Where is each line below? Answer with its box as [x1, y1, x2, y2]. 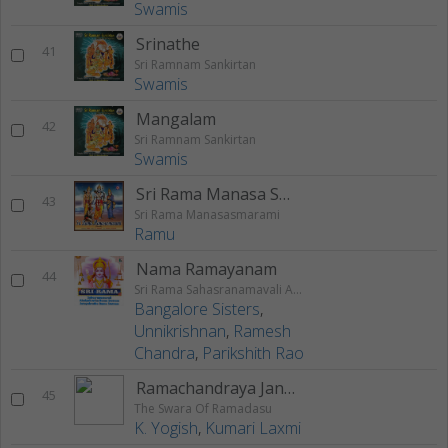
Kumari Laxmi [205, 417, 301, 440]
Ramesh [233, 320, 291, 343]
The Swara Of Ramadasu [134, 400, 272, 418]
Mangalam [136, 108, 216, 131]
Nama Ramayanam [136, 258, 277, 281]
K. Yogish [134, 417, 198, 440]
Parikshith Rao [202, 342, 304, 365]
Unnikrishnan [134, 320, 226, 343]
